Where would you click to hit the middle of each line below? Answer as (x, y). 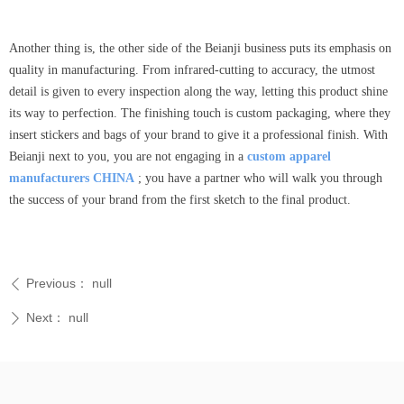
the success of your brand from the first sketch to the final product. (180, 200)
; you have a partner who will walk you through (260, 178)
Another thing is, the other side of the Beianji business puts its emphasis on (200, 48)
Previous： (57, 283)
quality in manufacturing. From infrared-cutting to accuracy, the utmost (192, 70)
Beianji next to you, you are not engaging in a (128, 156)
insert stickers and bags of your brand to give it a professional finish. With (198, 135)
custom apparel (289, 156)
